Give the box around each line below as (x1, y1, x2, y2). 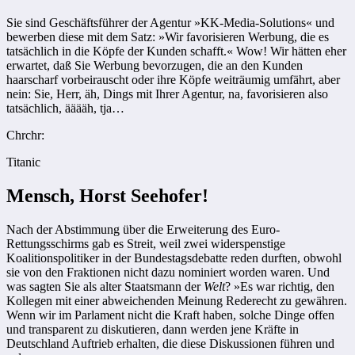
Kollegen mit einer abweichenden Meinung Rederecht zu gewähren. (6, 293, 347, 307)
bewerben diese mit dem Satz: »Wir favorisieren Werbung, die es (6, 29, 329, 44)
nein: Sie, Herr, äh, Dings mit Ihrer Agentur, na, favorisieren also (6, 86, 328, 101)
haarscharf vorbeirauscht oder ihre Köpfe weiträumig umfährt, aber (6, 72, 340, 86)
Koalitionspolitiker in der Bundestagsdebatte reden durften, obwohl (6, 250, 342, 265)
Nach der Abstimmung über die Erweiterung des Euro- (6, 222, 280, 236)
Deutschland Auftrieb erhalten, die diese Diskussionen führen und (6, 336, 334, 350)
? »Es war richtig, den (225, 279, 334, 293)
